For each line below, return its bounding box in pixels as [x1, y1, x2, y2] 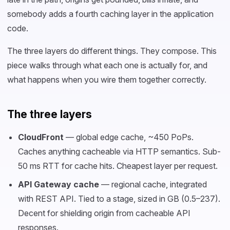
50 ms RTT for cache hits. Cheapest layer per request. [17, 161, 218, 171]
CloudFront [17, 132, 64, 142]
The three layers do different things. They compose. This [7, 46, 217, 56]
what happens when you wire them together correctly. [7, 74, 206, 85]
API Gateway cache [17, 179, 99, 189]
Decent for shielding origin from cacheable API [17, 208, 190, 218]
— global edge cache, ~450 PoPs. [63, 132, 194, 142]
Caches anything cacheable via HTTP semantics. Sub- [17, 146, 221, 157]
